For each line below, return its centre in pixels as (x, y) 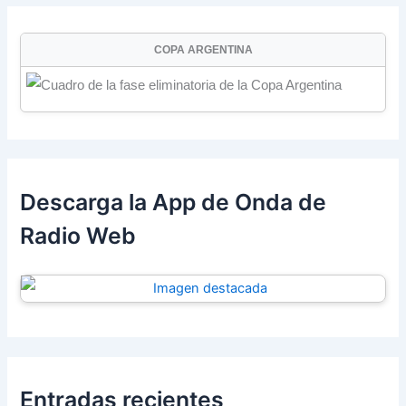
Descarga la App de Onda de (174, 202)
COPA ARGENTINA (203, 50)
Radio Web (78, 235)
